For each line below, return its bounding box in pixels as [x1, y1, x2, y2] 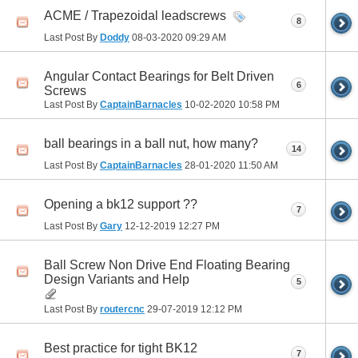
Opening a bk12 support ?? [44, 197, 197, 212]
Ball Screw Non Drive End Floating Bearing [44, 258, 290, 272]
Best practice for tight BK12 [44, 341, 197, 356]
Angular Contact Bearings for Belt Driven [44, 69, 274, 83]
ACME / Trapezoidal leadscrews [44, 8, 226, 22]
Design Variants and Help [44, 272, 189, 287]
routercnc [100, 304, 145, 316]
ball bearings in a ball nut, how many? [44, 137, 258, 151]
